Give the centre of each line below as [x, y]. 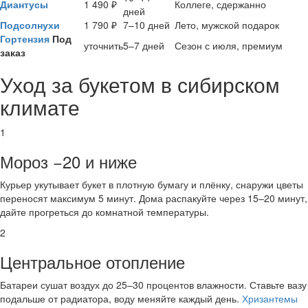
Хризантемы [270, 299]
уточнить [103, 46]
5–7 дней [144, 46]
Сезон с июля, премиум [229, 46]
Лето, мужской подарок [227, 25]
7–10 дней [146, 25]
